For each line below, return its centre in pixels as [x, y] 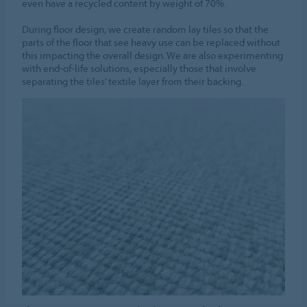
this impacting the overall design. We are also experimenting [153, 56]
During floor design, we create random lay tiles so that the [146, 29]
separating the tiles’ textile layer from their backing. [133, 82]
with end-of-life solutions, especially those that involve [139, 69]
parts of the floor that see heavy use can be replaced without [151, 42]
